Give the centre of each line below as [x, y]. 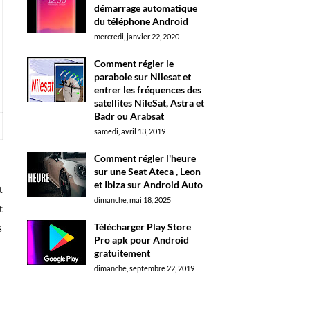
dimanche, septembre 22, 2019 [144, 268]
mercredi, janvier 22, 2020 [136, 36]
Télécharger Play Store [142, 227]
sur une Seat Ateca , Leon [147, 171]
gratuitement [122, 253]
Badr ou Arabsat [129, 116]
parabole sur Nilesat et [142, 76]
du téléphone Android [141, 21]
